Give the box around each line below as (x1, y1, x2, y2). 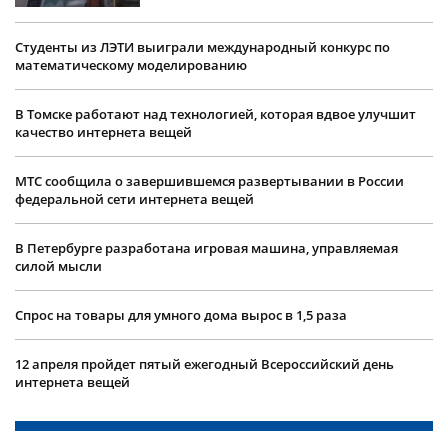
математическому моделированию (15, 55, 247, 74)
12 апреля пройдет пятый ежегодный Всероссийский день (15, 354, 394, 373)
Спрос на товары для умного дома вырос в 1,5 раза (15, 305, 347, 324)
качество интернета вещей (15, 122, 192, 141)
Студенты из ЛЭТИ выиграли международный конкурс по (15, 37, 390, 56)
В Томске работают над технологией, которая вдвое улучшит (15, 104, 416, 123)
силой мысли (15, 256, 102, 275)
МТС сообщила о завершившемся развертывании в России (15, 171, 404, 190)
